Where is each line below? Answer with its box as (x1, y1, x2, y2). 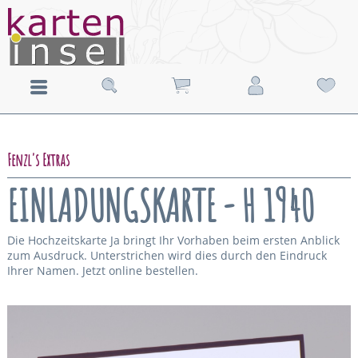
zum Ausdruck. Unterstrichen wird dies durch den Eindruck (6, 248, 327, 263)
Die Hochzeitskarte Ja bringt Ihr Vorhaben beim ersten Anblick (6, 233, 340, 248)
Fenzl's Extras (6, 149, 70, 170)
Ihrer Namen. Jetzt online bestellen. (6, 263, 198, 278)
